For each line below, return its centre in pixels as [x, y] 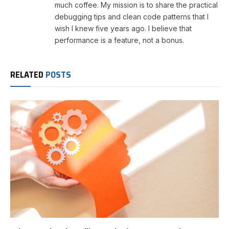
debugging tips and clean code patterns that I [132, 17]
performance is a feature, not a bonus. [119, 40]
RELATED [28, 75]
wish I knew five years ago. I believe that [123, 29]
